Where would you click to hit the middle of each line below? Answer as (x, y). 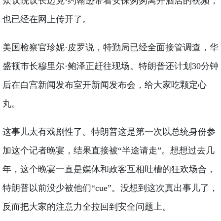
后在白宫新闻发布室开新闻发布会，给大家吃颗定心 (104, 85)
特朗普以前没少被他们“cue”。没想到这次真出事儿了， (110, 188)
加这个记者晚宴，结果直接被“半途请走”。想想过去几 (108, 151)
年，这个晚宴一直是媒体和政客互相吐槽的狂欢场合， (109, 169)
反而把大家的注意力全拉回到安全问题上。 (87, 207)
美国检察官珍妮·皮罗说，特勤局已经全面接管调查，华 (110, 48)
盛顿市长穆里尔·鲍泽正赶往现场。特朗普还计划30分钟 (110, 66)
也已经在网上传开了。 (47, 19)
